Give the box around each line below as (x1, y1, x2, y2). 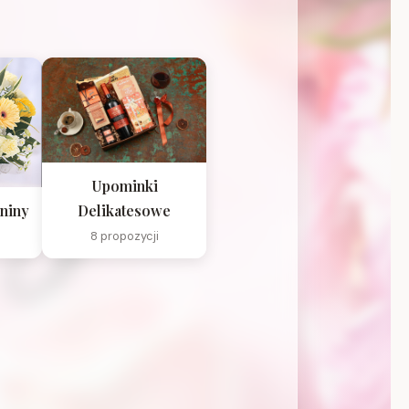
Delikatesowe (78, 201, 171, 221)
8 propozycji (89, 228, 159, 245)
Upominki (90, 176, 158, 196)
